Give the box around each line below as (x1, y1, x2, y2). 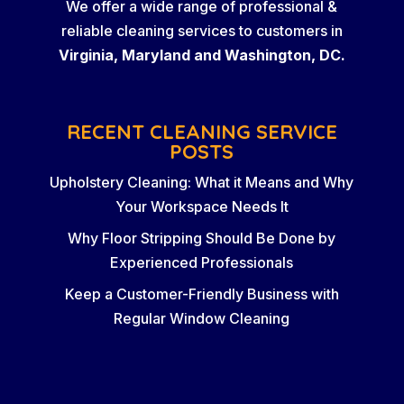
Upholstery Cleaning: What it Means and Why (50, 173, 354, 191)
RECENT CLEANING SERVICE (66, 119, 337, 144)
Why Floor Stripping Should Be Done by (68, 229, 336, 247)
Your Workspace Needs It (115, 197, 289, 216)
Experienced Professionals (110, 253, 294, 271)
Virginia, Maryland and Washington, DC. (58, 46, 345, 64)
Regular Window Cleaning (114, 309, 290, 327)
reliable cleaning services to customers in (60, 22, 343, 40)
